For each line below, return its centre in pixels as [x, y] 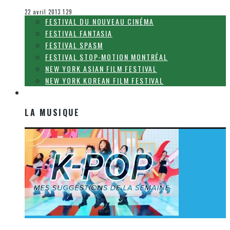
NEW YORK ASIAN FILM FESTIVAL [101, 69]
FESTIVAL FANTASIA [79, 33]
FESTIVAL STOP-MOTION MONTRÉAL [107, 57]
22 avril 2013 [43, 12]
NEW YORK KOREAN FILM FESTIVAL [104, 81]
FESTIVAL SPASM [74, 45]
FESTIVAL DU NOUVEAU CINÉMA [100, 22]
